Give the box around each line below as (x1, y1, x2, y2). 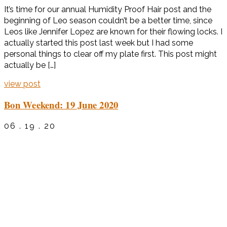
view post (4, 79, 41, 89)
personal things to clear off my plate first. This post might (4, 49, 217, 59)
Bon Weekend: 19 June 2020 (4, 98, 119, 112)
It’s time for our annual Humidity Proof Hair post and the (4, 4, 211, 14)
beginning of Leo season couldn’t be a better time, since (4, 15, 212, 25)
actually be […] (4, 60, 56, 70)
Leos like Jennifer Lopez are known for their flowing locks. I (4, 26, 222, 36)
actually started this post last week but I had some (4, 37, 193, 48)
